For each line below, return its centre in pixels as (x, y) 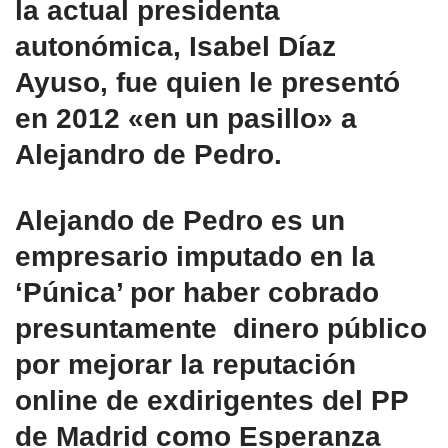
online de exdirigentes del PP (211, 400)
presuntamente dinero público (221, 328)
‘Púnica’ (72, 292)
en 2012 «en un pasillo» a (186, 118)
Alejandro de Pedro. (148, 154)
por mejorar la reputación (185, 364)
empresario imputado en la (195, 256)
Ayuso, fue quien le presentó (207, 82)
